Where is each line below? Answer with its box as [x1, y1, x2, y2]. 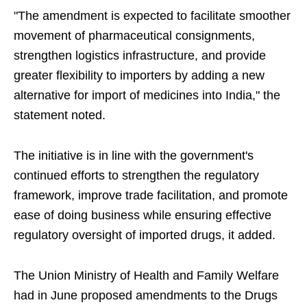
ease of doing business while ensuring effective [14, 208, 271, 222]
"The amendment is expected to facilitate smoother [14, 9, 291, 23]
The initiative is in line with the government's [14, 149, 254, 162]
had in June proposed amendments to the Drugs [14, 288, 278, 302]
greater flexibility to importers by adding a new [14, 69, 265, 82]
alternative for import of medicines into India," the [14, 88, 280, 102]
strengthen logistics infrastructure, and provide [14, 49, 266, 62]
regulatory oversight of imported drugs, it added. [14, 228, 275, 242]
